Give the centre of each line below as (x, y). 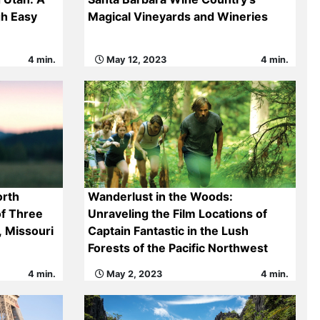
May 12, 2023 (135, 60)
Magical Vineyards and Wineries (177, 16)
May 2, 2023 (133, 274)
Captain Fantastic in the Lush (168, 231)
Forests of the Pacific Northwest (177, 248)
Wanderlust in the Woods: (160, 196)
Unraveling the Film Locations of (177, 214)
